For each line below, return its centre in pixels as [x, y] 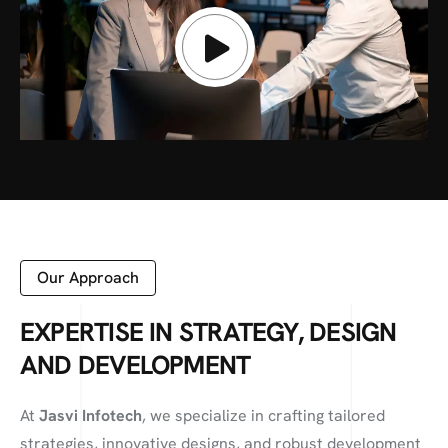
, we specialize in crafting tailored [263, 415]
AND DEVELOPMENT [135, 365]
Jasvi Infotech [90, 415]
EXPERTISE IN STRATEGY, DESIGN [208, 332]
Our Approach [88, 277]
